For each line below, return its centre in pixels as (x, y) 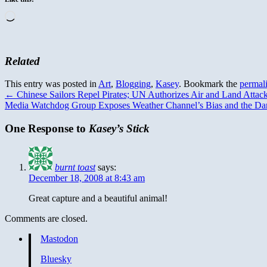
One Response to (47, 129)
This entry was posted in (52, 84)
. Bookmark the (209, 84)
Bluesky (56, 259)
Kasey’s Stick (119, 129)
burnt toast (75, 167)
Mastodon (59, 238)
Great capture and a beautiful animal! (98, 198)
